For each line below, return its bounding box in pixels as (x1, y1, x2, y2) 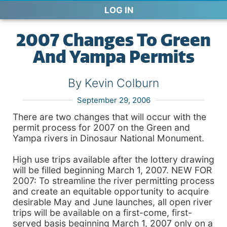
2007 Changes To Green (16, 30, 211, 51)
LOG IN (104, 5, 133, 15)
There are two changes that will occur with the (13, 111, 206, 122)
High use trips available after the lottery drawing (13, 154, 214, 165)
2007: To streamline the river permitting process (13, 175, 214, 186)
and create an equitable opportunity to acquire (13, 186, 209, 197)
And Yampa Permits (32, 47, 195, 67)
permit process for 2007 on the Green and (13, 122, 190, 133)
